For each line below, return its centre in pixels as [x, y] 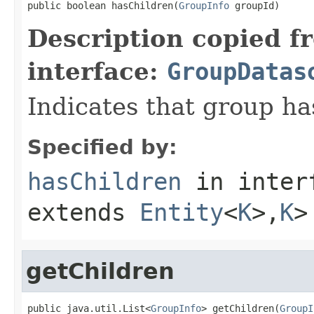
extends [83, 212]
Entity [182, 212]
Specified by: [102, 147]
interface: [97, 71]
